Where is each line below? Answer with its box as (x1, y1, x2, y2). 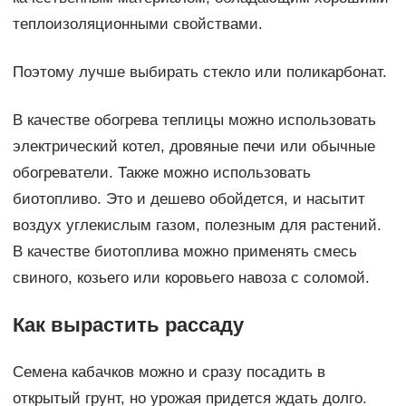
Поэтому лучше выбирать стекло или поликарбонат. (12, 63, 387, 82)
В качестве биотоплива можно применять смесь (12, 243, 357, 261)
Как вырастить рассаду (12, 314, 244, 337)
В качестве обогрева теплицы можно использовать (12, 111, 376, 130)
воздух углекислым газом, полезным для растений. (12, 217, 382, 235)
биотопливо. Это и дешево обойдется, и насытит (12, 190, 365, 208)
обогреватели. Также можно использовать (12, 164, 311, 182)
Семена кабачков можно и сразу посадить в (12, 363, 325, 382)
